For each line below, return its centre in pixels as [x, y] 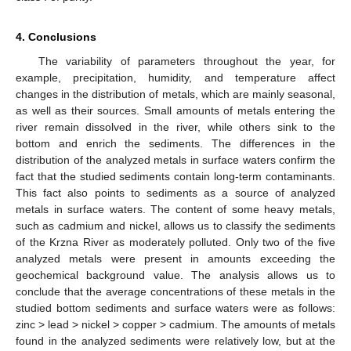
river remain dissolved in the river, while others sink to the [175, 127]
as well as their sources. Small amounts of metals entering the [175, 110]
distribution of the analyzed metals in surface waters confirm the [175, 159]
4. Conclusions [56, 36]
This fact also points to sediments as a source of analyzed [175, 192]
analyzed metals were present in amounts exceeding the [175, 258]
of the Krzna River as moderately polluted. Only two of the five [175, 242]
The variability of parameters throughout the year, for [186, 61]
